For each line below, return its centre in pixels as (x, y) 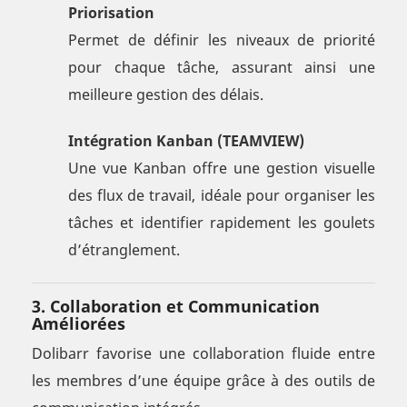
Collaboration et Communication (185, 307)
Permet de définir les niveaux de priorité (222, 40)
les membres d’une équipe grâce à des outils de (203, 381)
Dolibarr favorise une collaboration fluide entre (203, 354)
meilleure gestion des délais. (166, 95)
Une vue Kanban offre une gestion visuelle (222, 169)
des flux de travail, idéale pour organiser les (222, 196)
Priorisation (111, 13)
